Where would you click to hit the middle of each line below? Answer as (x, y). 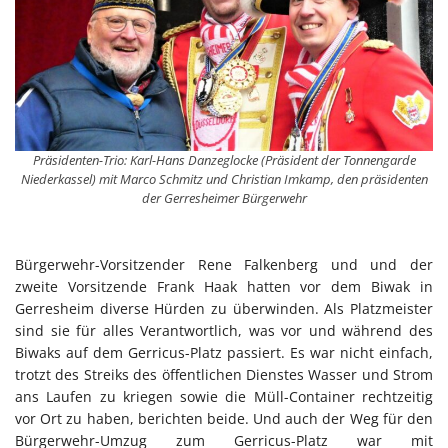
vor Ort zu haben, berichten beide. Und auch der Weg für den (224, 418)
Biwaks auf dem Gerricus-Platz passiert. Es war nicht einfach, (224, 352)
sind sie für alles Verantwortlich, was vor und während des (224, 330)
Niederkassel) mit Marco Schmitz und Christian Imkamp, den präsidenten (224, 178)
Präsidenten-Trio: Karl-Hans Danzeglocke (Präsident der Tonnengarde (224, 159)
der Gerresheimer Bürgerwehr (224, 197)
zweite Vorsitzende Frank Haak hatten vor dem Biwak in (224, 286)
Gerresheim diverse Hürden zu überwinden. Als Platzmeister (224, 308)
